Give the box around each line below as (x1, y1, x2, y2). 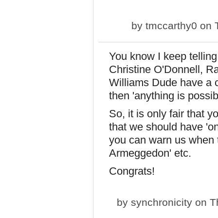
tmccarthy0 (145, 20, 197, 31)
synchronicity (131, 197, 192, 208)
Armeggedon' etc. (109, 147, 191, 159)
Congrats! (109, 165, 155, 177)
